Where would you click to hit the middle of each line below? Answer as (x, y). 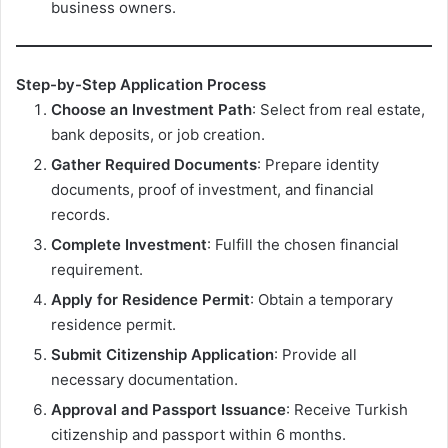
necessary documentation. (144, 379)
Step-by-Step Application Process (141, 84)
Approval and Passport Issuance (168, 409)
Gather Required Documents (154, 164)
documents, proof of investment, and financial (212, 189)
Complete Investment (129, 244)
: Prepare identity (318, 164)
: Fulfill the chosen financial (303, 244)
